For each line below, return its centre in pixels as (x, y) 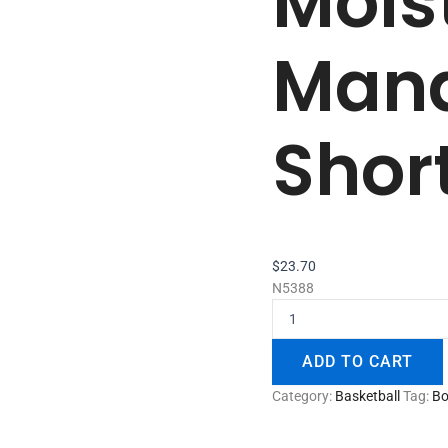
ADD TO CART (357, 361)
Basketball (367, 395)
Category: (303, 395)
